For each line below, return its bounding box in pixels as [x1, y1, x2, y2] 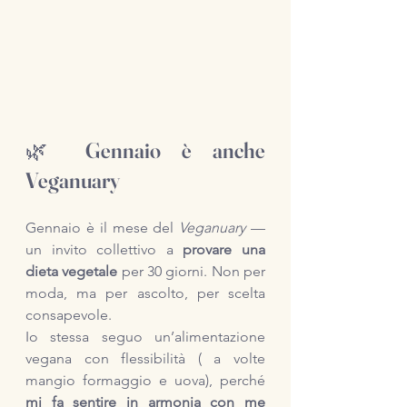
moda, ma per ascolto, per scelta [25, 284, 265, 302]
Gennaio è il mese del [25, 219, 180, 236]
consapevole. [25, 306, 112, 323]
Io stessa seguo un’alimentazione [25, 328, 265, 345]
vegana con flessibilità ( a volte [25, 350, 265, 367]
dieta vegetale [25, 263, 118, 280]
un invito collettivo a [25, 241, 184, 258]
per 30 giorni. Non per [117, 263, 266, 280]
